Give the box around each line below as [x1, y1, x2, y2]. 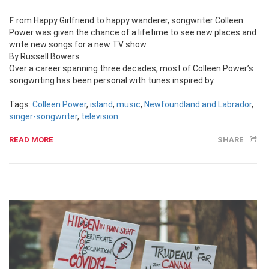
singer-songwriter [9, 111, 77, 121]
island [90, 99, 113, 109]
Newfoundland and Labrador [144, 99, 252, 109]
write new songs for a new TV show [9, 39, 147, 49]
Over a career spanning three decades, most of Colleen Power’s [9, 63, 253, 73]
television [81, 111, 118, 121]
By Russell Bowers [9, 51, 80, 61]
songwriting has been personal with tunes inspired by [9, 75, 214, 85]
